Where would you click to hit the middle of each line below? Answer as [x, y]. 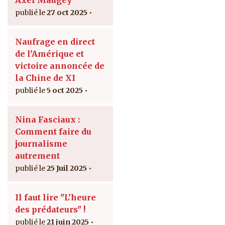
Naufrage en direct [55, 42]
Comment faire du [53, 132]
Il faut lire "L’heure [55, 198]
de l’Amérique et [49, 54]
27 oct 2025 [67, 13]
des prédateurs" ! [50, 210]
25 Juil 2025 [67, 168]
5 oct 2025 [65, 91]
